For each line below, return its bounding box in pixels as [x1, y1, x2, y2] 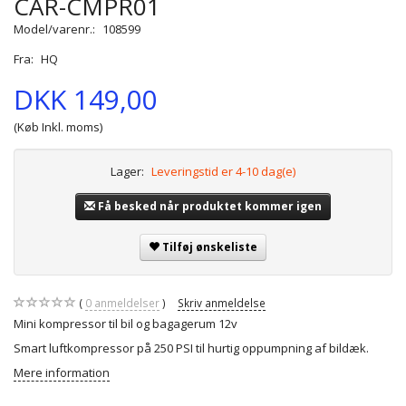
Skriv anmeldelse [178, 295, 266, 311]
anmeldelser [92, 295, 159, 311]
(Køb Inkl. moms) [14, 119, 102, 136]
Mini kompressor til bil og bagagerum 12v [14, 315, 237, 333]
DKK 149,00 [14, 81, 158, 119]
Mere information [14, 364, 110, 382]
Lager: [111, 163, 144, 180]
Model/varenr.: [14, 21, 98, 38]
